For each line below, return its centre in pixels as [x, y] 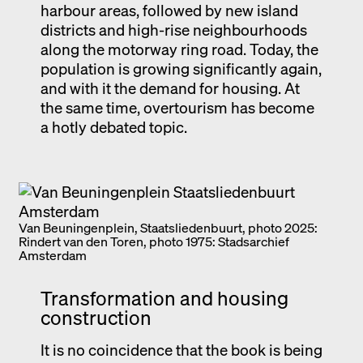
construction [96, 317]
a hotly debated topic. [113, 126]
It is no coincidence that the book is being [181, 349]
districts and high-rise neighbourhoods [173, 29]
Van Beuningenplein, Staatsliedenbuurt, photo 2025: [168, 227]
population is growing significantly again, [181, 68]
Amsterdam [53, 255]
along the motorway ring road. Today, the [179, 49]
